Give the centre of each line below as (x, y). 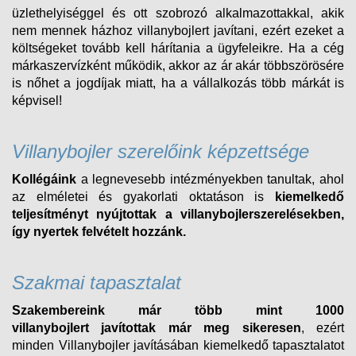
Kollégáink (44, 179)
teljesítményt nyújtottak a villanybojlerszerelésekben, (178, 214)
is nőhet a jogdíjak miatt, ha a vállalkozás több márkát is (178, 83)
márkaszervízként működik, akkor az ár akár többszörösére (178, 65)
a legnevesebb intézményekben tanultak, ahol (210, 179)
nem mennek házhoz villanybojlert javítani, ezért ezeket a (178, 30)
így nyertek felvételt (70, 231)
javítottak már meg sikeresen (195, 327)
